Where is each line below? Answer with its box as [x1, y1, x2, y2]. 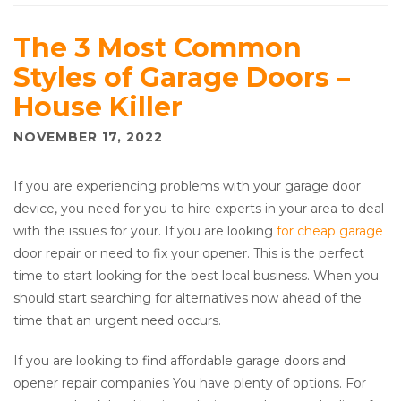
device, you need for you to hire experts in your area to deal [13, 200, 384, 218]
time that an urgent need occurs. [13, 312, 221, 329]
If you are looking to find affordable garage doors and [13, 353, 346, 370]
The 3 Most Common [13, 31, 302, 65]
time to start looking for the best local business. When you [13, 268, 379, 285]
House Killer [13, 90, 183, 124]
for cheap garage [277, 223, 383, 240]
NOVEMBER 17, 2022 [13, 129, 163, 146]
